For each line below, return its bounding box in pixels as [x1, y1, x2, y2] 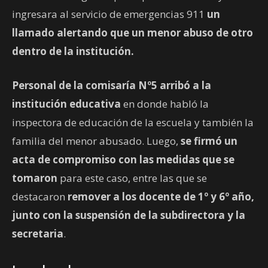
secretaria [12, 227, 63, 241]
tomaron [12, 171, 60, 185]
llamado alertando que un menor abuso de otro [12, 26, 253, 40]
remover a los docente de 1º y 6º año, [68, 190, 254, 204]
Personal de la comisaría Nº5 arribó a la [12, 78, 211, 93]
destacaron [12, 190, 68, 204]
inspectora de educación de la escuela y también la [12, 115, 254, 130]
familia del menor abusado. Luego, [12, 134, 181, 148]
